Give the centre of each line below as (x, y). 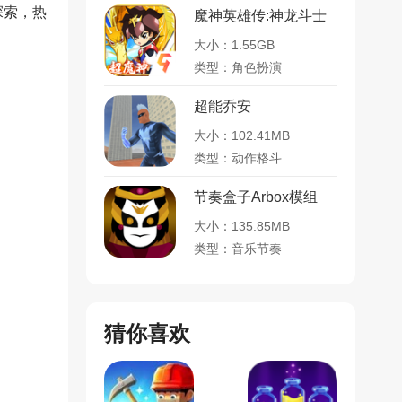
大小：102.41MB (242, 135)
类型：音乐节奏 (238, 249)
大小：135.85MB (242, 226)
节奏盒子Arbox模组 (256, 197)
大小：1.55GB (234, 45)
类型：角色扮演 (238, 67)
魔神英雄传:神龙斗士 (260, 16)
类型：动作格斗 (238, 158)
